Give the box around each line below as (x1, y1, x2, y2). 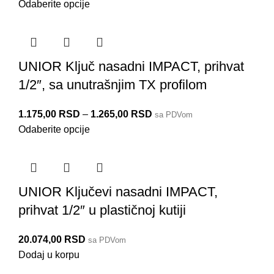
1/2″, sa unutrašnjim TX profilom (18, 77, 207, 93)
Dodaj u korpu (18, 250, 80, 261)
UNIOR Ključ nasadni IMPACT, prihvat (18, 59, 244, 75)
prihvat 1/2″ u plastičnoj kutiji (18, 202, 186, 218)
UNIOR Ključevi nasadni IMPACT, (18, 184, 218, 200)
